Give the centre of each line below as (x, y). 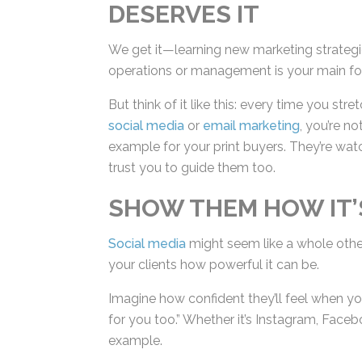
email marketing (250, 126)
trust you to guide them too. (191, 168)
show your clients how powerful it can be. (230, 265)
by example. (143, 341)
